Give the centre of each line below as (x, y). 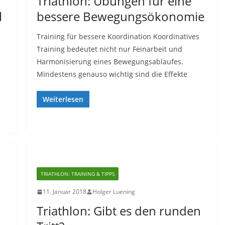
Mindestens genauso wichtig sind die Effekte (112, 74)
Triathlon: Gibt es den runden (119, 211)
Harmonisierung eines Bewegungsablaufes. (110, 62)
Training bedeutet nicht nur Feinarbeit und (109, 49)
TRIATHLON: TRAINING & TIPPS (77, 174)
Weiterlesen (63, 99)
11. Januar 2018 (64, 192)
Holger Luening (114, 192)
